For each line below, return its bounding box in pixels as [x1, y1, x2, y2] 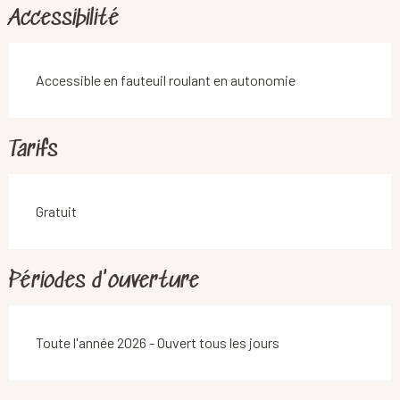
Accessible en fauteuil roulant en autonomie [36, 71, 296, 88]
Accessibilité [9, 5, 120, 32]
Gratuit [36, 202, 77, 220]
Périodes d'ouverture [9, 268, 199, 295]
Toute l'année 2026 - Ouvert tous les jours [36, 333, 279, 351]
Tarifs [9, 137, 58, 163]
